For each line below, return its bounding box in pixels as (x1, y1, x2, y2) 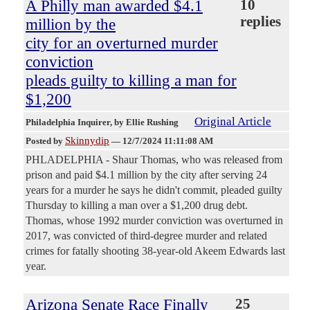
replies (239, 14, 281, 30)
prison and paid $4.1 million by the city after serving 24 (26, 169, 267, 181)
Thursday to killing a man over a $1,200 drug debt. (26, 199, 248, 212)
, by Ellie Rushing (110, 117, 181, 128)
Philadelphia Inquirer (26, 117, 110, 128)
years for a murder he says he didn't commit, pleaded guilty (26, 184, 282, 197)
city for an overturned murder (26, 34, 218, 53)
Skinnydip (65, 135, 109, 147)
